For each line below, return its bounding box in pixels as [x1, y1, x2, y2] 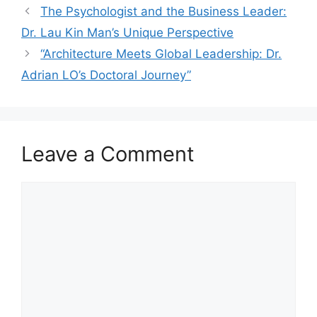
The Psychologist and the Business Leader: [40, 4, 287, 19]
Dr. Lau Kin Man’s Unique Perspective [21, 25, 234, 40]
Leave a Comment [21, 142, 195, 167]
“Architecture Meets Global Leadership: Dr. [40, 47, 282, 62]
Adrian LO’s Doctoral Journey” [21, 68, 191, 83]
